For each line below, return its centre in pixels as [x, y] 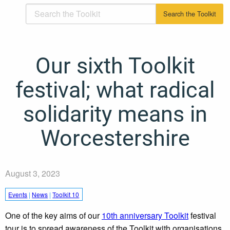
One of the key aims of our [53, 216]
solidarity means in [115, 114]
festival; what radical [115, 90]
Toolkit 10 [66, 194]
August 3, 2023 [33, 173]
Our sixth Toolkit [115, 66]
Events [18, 194]
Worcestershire [115, 138]
